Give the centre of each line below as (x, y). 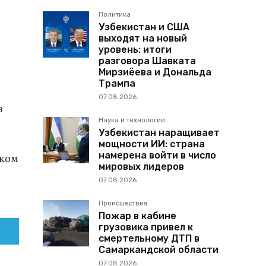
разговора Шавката (147, 61)
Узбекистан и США (144, 27)
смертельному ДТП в (149, 238)
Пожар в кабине (137, 216)
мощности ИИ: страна (152, 144)
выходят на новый (143, 38)
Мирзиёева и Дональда (155, 72)
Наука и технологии (132, 120)
